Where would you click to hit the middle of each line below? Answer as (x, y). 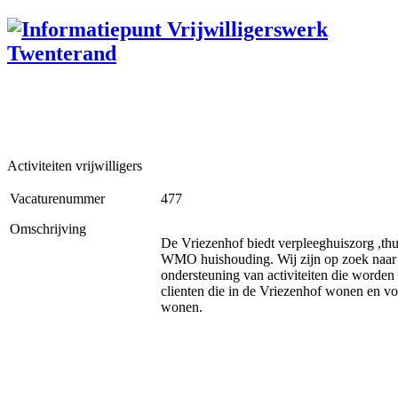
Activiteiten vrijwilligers (75, 165)
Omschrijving (48, 228)
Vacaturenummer (57, 198)
